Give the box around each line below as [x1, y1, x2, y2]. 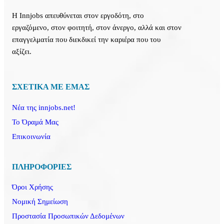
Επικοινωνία [12, 132, 51, 140]
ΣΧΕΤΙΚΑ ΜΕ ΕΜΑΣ [12, 82, 90, 91]
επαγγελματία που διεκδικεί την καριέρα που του [12, 35, 161, 44]
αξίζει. [12, 47, 32, 56]
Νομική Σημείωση [12, 197, 68, 205]
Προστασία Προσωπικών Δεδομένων [12, 211, 125, 220]
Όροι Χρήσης [12, 182, 53, 191]
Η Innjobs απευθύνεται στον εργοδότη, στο [12, 11, 144, 20]
